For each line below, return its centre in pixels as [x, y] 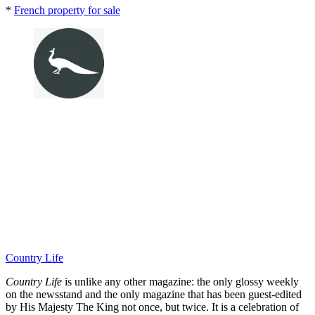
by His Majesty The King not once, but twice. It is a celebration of [152, 307]
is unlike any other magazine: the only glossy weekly [182, 281]
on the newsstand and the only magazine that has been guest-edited [154, 294]
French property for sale [67, 10]
